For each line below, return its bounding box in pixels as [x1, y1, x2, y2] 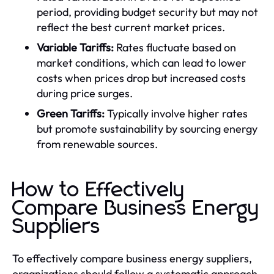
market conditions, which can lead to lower [37, 55, 246, 70]
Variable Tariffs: [37, 40, 114, 54]
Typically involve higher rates [105, 106, 248, 120]
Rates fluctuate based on [114, 40, 236, 54]
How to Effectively [12, 179, 185, 201]
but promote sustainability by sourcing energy [37, 121, 257, 136]
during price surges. [37, 86, 133, 100]
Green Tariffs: [37, 106, 105, 120]
